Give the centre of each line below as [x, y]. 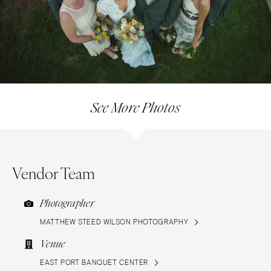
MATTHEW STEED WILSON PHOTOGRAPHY [114, 222]
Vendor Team [54, 173]
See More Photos [135, 108]
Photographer [67, 204]
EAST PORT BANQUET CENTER [94, 263]
